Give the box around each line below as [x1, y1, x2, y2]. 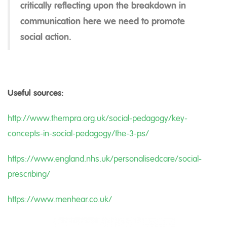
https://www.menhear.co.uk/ [8, 194, 112, 205]
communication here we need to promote [20, 16, 185, 27]
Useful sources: [8, 87, 64, 98]
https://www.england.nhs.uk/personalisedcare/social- [8, 153, 202, 164]
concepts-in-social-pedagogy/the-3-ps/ [8, 128, 149, 139]
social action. [20, 31, 71, 43]
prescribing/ [8, 168, 50, 179]
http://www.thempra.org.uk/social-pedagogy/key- [8, 112, 187, 124]
